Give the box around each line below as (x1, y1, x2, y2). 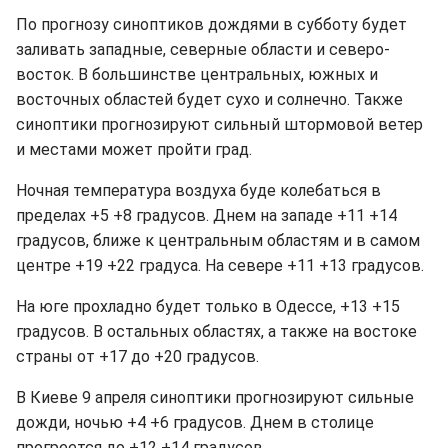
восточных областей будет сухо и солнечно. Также (16, 90, 403, 109)
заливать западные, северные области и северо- (16, 40, 390, 59)
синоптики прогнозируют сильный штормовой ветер (16, 115, 423, 134)
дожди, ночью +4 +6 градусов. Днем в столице (16, 413, 374, 432)
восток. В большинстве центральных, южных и (16, 65, 378, 84)
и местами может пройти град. (16, 140, 252, 159)
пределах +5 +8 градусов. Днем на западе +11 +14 (16, 206, 397, 225)
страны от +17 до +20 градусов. (16, 347, 259, 366)
